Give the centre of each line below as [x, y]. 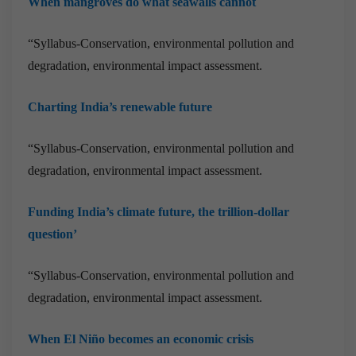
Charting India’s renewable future [120, 106]
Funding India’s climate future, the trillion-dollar [159, 211]
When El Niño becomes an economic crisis [141, 339]
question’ [52, 234]
